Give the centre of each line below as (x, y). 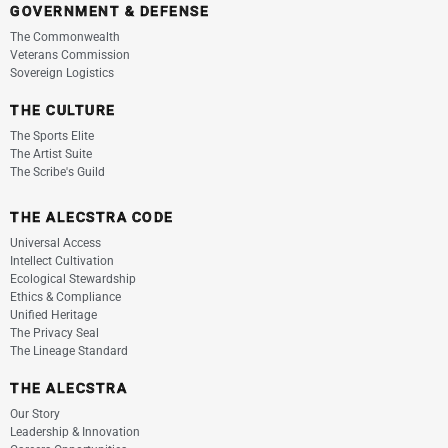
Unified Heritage (53, 315)
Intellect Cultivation (62, 261)
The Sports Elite (52, 136)
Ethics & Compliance (65, 297)
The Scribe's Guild (57, 172)
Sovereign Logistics (62, 73)
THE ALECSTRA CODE (92, 217)
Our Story (35, 414)
